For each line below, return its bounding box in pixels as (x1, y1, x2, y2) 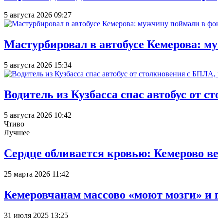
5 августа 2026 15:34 (4, 61, 72, 70)
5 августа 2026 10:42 (4, 111, 72, 120)
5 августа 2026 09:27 (4, 11, 72, 19)
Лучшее (4, 128, 30, 137)
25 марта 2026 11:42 (4, 169, 69, 178)
